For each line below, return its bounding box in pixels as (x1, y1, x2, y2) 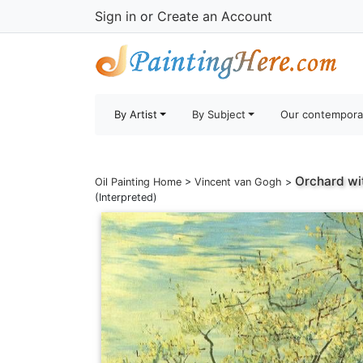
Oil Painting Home (95, 176, 181, 188)
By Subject (192, 108, 246, 121)
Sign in (95, 8, 136, 24)
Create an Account (157, 8, 272, 24)
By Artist (114, 108, 157, 121)
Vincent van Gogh (194, 176, 282, 188)
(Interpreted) (95, 191, 157, 203)
